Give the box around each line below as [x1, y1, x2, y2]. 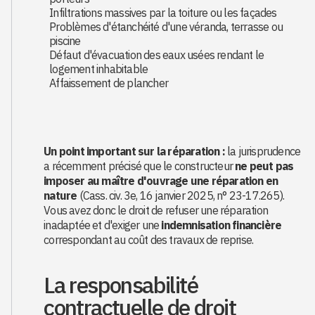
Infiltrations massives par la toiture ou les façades [49, 6, 277, 20]
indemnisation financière [161, 218, 282, 232]
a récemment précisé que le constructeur [44, 159, 236, 173]
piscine [49, 34, 81, 48]
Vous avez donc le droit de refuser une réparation [44, 203, 269, 217]
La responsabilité [44, 270, 198, 300]
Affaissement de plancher [49, 76, 169, 90]
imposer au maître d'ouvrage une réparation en [44, 174, 278, 188]
